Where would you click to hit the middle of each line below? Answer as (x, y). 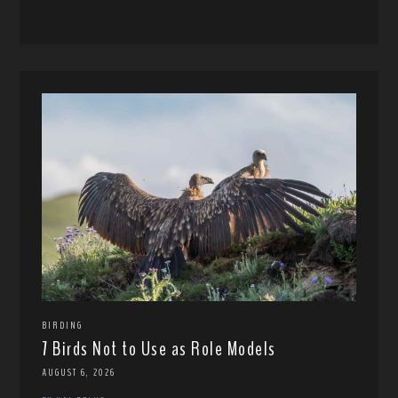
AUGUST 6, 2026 (79, 373)
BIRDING (63, 326)
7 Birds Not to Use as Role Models (159, 350)
